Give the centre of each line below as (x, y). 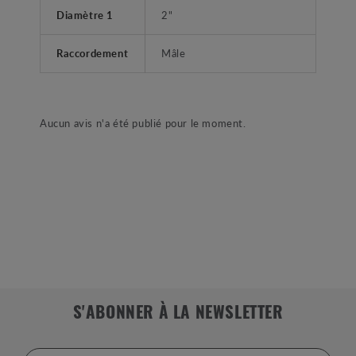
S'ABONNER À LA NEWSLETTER (178, 315)
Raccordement (93, 53)
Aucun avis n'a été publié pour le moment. (143, 123)
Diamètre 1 (85, 15)
